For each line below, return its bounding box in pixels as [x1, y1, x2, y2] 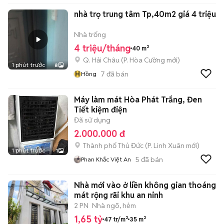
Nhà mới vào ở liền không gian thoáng [74, 180, 216, 190]
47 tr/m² [104, 215, 128, 223]
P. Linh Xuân [147, 141, 184, 150]
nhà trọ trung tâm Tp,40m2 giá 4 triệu [74, 9, 216, 19]
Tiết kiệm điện [74, 104, 127, 115]
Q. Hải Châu [83, 55, 119, 64]
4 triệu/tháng [74, 42, 130, 54]
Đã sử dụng [74, 115, 110, 124]
